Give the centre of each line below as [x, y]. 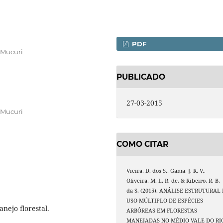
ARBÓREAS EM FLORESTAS [162, 210]
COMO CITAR [142, 144]
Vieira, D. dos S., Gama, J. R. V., [166, 170]
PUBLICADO [141, 77]
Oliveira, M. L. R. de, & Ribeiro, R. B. [173, 180]
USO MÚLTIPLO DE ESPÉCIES [165, 200]
